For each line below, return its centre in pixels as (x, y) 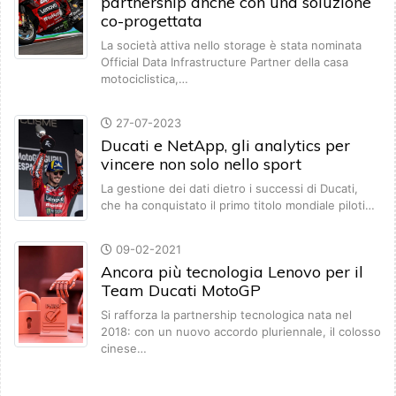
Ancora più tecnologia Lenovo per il (232, 272)
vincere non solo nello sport (201, 164)
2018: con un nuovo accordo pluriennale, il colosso (241, 332)
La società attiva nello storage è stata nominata (231, 46)
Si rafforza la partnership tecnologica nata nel (226, 315)
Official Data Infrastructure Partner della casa (225, 62)
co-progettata (152, 21)
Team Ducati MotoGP (181, 291)
